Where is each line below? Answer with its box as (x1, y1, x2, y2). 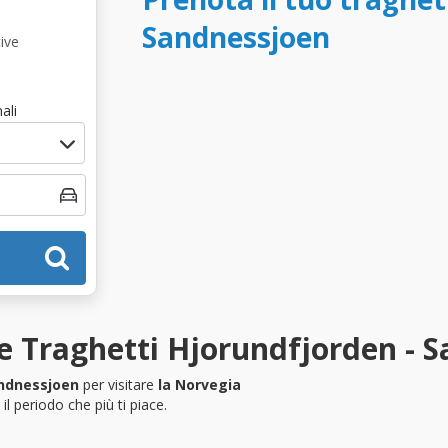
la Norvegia (158, 374, 241, 394)
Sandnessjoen (141, 18, 330, 57)
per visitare (79, 374, 158, 394)
